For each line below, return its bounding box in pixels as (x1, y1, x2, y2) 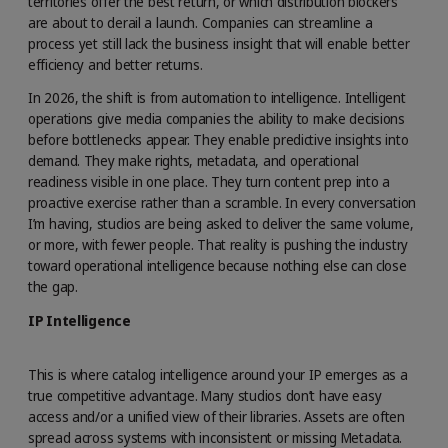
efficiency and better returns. (28, 55, 203, 73)
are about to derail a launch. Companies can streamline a (28, 13, 373, 31)
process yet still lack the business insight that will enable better (28, 34, 410, 52)
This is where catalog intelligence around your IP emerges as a (28, 366, 408, 384)
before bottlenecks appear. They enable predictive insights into (28, 131, 409, 149)
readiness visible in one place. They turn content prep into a (28, 173, 390, 191)
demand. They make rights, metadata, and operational (28, 152, 359, 170)
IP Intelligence (28, 311, 131, 329)
